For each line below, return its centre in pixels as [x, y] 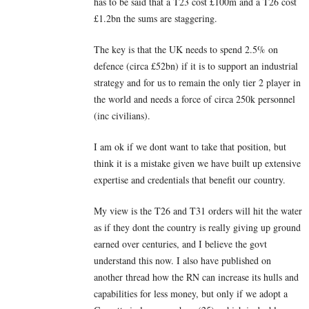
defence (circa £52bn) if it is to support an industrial [196, 66]
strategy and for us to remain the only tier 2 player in [197, 83]
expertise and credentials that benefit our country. [190, 180]
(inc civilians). [122, 116]
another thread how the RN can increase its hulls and [196, 277]
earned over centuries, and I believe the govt [180, 244]
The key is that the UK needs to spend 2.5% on [186, 50]
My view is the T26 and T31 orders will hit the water [198, 211]
